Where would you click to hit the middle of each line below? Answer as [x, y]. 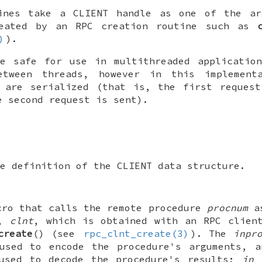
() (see [57, 234]
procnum [227, 208]
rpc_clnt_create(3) [136, 234]
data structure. [199, 166]
